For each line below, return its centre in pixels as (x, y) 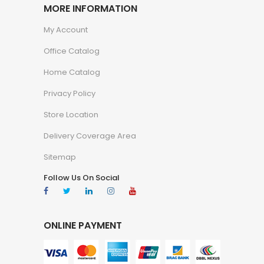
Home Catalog (72, 72)
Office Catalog (72, 51)
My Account (66, 29)
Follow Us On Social (82, 177)
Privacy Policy (70, 93)
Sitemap (60, 157)
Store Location (71, 114)
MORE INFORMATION (90, 8)
